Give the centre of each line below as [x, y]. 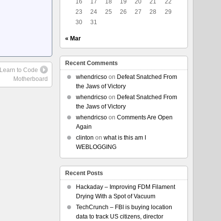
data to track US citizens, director [119, 217]
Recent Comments [91, 63]
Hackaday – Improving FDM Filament [125, 187]
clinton [85, 138]
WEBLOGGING [96, 147]
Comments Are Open [145, 117]
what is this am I [125, 138]
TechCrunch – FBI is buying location [124, 207]
